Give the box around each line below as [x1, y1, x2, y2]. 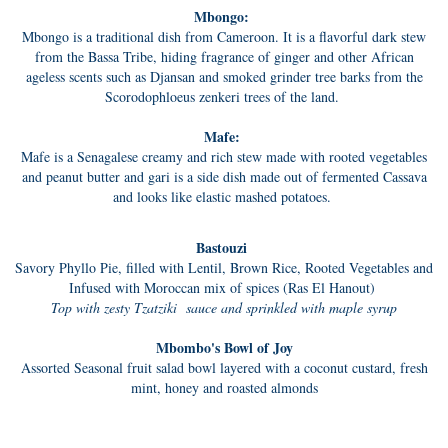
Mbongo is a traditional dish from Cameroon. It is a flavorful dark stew [22, 27, 426, 46]
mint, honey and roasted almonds [130, 378, 318, 397]
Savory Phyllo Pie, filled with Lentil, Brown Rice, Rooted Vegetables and [15, 258, 433, 277]
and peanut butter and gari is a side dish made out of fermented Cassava [21, 167, 427, 186]
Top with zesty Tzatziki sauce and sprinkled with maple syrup [51, 298, 397, 317]
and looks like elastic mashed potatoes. [112, 187, 336, 206]
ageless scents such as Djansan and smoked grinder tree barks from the [25, 67, 423, 86]
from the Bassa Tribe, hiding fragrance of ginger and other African [34, 47, 414, 66]
